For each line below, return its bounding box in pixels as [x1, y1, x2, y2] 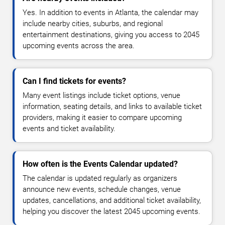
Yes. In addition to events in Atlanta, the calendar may [23, 8, 198, 18]
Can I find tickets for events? [23, 76, 126, 86]
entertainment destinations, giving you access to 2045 [23, 30, 199, 40]
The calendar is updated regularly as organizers [23, 174, 177, 183]
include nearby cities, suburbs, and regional [23, 19, 163, 29]
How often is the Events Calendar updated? [23, 159, 178, 169]
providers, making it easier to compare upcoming [23, 113, 182, 123]
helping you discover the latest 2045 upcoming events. [23, 207, 200, 216]
